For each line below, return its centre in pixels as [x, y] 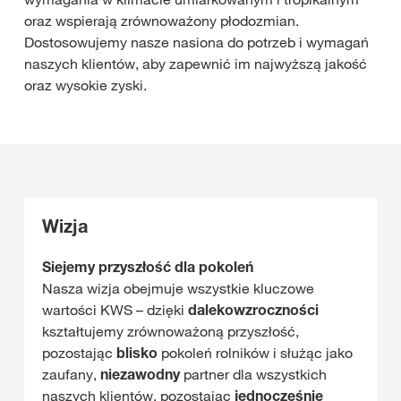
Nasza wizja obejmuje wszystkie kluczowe [178, 288]
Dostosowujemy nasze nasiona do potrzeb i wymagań [196, 42]
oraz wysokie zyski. [85, 85]
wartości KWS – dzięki [115, 310]
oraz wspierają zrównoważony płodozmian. [162, 21]
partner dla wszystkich [253, 374]
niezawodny [140, 374]
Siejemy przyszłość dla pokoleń [148, 267]
